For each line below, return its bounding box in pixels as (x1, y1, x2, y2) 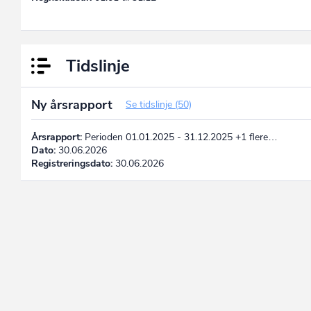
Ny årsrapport (31, 96, 116, 113)
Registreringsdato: (31, 156, 112, 170)
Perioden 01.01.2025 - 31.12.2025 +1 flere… (82, 130, 278, 144)
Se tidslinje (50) (126, 97, 192, 111)
